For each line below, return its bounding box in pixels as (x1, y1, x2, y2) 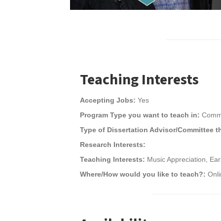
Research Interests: (80, 141, 146, 148)
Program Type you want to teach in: (80, 111, 202, 119)
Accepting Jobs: (80, 96, 136, 104)
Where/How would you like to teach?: (80, 170, 208, 178)
